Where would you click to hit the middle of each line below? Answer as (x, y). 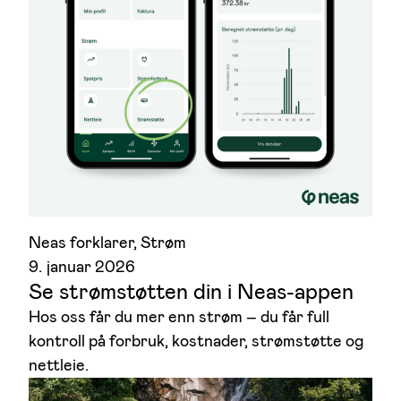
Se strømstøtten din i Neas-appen (191, 292)
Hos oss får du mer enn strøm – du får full (179, 317)
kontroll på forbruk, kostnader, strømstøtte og (196, 341)
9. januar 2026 (82, 267)
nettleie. (59, 366)
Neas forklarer (81, 243)
